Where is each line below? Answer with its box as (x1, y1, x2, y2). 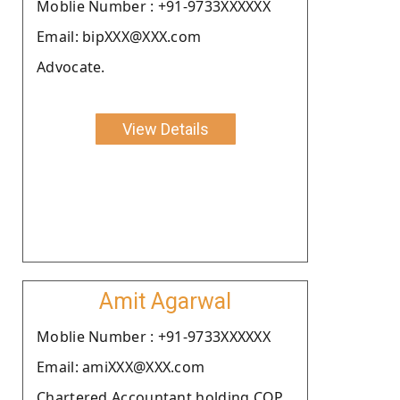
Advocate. (37, 56, 105, 77)
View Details (121, 119, 209, 138)
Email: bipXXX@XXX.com (37, 26, 202, 46)
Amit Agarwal (99, 287, 231, 314)
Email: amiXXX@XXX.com (37, 356, 205, 377)
